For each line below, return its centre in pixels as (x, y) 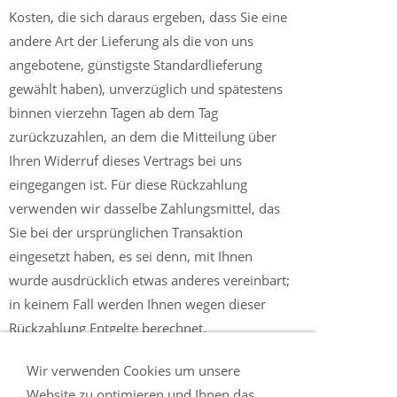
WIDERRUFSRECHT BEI (91, 379)
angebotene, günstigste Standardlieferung (136, 65)
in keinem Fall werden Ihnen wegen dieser (137, 304)
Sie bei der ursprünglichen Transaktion (126, 232)
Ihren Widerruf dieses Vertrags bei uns (125, 160)
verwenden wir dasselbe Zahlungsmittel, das (144, 208)
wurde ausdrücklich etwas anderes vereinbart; (149, 280)
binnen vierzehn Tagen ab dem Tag (113, 113)
